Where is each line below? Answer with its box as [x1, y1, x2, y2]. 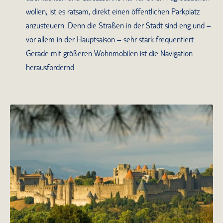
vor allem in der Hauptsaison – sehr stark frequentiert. [26, 34, 195, 44]
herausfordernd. [26, 62, 76, 72]
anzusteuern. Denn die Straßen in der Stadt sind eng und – [26, 20, 211, 30]
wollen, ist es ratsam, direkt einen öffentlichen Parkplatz [26, 6, 200, 16]
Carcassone [88, 188, 135, 201]
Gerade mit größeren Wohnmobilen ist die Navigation [26, 48, 193, 58]
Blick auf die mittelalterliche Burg [42, 171, 181, 184]
